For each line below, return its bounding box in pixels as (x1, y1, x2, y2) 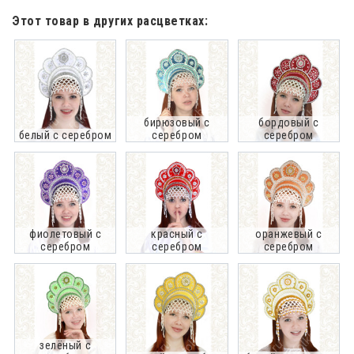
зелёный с (40, 339, 92, 352)
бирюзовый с (144, 115, 210, 129)
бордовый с (258, 115, 319, 129)
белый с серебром (18, 128, 112, 141)
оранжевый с (255, 227, 322, 240)
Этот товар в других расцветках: (12, 13, 209, 29)
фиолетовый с (28, 227, 102, 240)
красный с (151, 227, 203, 240)
